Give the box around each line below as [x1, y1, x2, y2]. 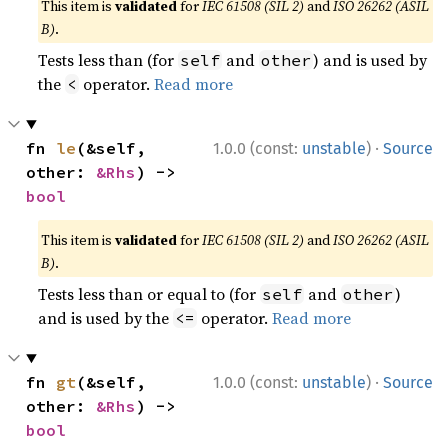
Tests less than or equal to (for [38, 283, 261, 305]
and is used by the [38, 307, 174, 329]
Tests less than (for [38, 49, 179, 71]
